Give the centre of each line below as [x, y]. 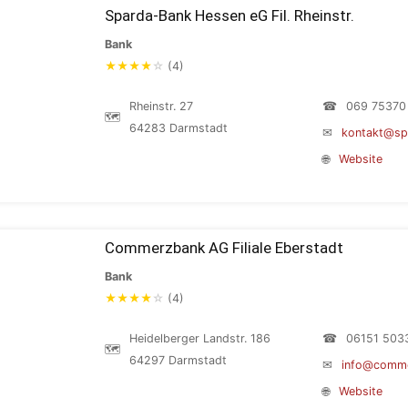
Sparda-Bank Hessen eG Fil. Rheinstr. [229, 15]
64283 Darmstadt [178, 128]
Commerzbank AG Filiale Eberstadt [224, 248]
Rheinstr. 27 [161, 106]
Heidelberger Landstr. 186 [200, 338]
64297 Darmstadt [178, 360]
